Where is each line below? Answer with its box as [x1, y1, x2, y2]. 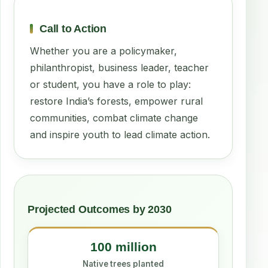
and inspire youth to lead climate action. [30, 129, 210, 141]
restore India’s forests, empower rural [30, 95, 203, 107]
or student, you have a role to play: [30, 78, 191, 90]
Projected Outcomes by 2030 [28, 203, 172, 215]
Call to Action [39, 23, 106, 35]
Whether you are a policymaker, [30, 45, 177, 57]
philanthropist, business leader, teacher [30, 62, 209, 74]
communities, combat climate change [30, 112, 198, 124]
